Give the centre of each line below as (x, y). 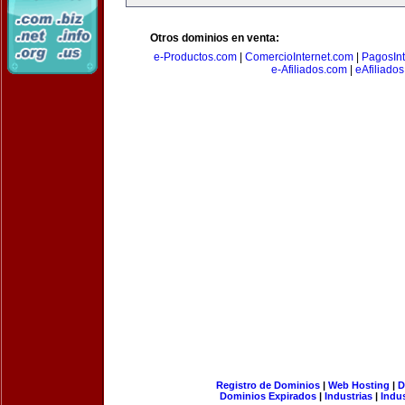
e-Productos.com (195, 57)
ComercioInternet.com (299, 57)
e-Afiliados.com (309, 70)
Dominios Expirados (268, 396)
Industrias (348, 396)
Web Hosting (358, 385)
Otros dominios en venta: (215, 38)
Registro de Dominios (268, 385)
